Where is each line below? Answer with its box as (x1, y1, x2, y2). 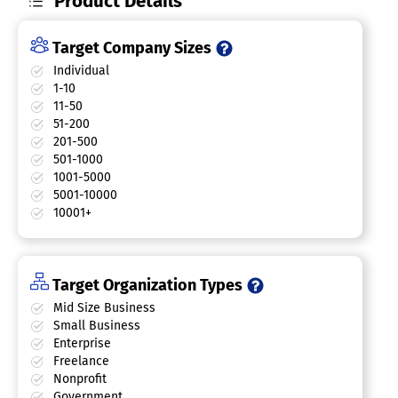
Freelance (50, 354, 109, 370)
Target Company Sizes (49, 38, 215, 59)
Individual (50, 63, 109, 79)
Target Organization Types (49, 275, 246, 296)
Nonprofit (50, 371, 107, 387)
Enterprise (50, 336, 111, 352)
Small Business (50, 318, 140, 334)
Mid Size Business (50, 300, 155, 316)
